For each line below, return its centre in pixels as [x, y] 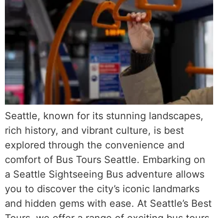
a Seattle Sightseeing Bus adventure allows [105, 174]
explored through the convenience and [95, 145]
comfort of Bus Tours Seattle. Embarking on [105, 160]
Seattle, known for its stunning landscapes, [104, 116]
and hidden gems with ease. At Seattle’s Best [108, 204]
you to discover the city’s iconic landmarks [102, 189]
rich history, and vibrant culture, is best [94, 131]
